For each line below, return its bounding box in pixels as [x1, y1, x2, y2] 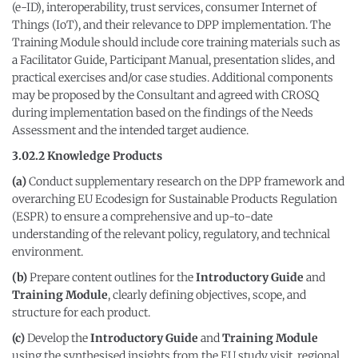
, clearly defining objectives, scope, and [108, 288, 306, 302]
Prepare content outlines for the [27, 270, 196, 284]
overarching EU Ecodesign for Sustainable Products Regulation [12, 192, 337, 206]
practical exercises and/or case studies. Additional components [12, 70, 333, 85]
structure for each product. [12, 305, 150, 320]
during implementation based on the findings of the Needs [12, 105, 313, 120]
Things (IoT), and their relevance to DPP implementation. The [12, 18, 331, 32]
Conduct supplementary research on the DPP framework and [29, 174, 344, 189]
